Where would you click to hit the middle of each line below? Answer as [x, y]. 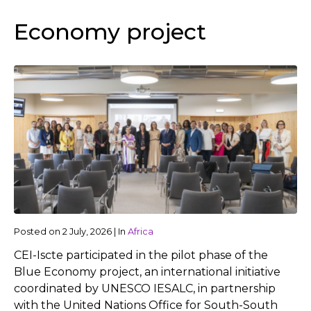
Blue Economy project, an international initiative [147, 271]
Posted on [38, 231]
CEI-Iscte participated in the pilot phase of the [141, 255]
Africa [141, 231]
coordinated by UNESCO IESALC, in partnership [145, 288]
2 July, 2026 [87, 231]
